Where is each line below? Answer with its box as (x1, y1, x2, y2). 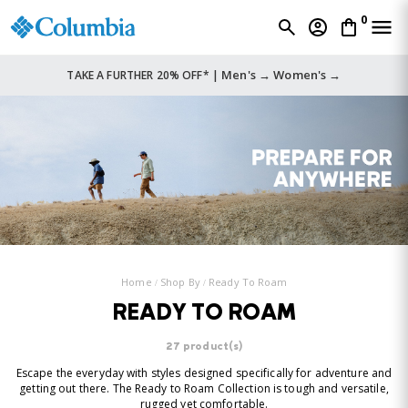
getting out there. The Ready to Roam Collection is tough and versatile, (19, 381, 389, 397)
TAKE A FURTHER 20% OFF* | (66, 67, 222, 84)
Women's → (273, 66, 342, 84)
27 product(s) (165, 342, 243, 353)
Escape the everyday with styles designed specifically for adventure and (15, 365, 393, 382)
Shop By (159, 274, 200, 289)
